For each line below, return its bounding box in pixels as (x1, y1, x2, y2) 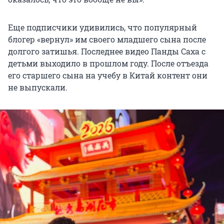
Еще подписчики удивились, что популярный (8, 22, 197, 33)
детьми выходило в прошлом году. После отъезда (8, 58, 208, 69)
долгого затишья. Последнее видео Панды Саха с (8, 46, 205, 57)
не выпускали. (8, 82, 67, 93)
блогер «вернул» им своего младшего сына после (8, 34, 206, 45)
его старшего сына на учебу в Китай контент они (8, 70, 207, 81)
